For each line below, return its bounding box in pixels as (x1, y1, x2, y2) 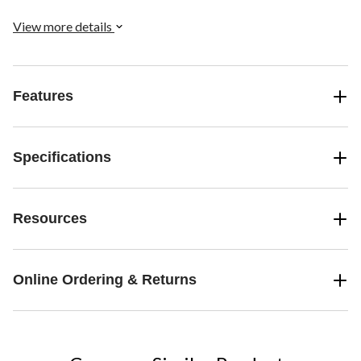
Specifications (13, 149, 111, 166)
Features (13, 88, 73, 105)
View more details (13, 19, 114, 35)
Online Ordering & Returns (13, 272, 197, 288)
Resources (13, 210, 87, 227)
